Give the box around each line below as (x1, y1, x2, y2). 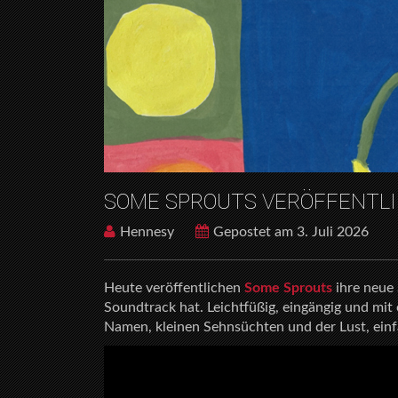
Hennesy (120, 225, 174, 239)
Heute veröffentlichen (104, 281, 244, 295)
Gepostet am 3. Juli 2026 (213, 225, 369, 239)
